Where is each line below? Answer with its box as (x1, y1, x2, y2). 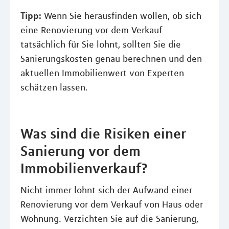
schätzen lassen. (20, 82, 88, 93)
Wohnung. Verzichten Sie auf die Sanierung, (20, 213, 198, 224)
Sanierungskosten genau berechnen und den (20, 53, 202, 64)
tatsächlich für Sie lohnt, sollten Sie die (20, 39, 181, 50)
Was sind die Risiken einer (20, 125, 186, 142)
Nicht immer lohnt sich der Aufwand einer (20, 185, 192, 196)
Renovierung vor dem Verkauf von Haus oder (20, 199, 203, 210)
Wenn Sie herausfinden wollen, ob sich (41, 10, 201, 21)
